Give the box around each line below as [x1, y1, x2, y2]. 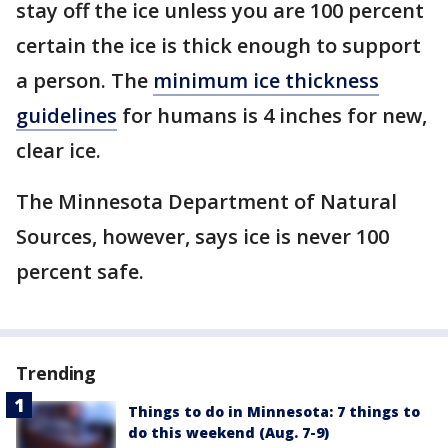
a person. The [16, 67, 153, 95]
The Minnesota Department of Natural [16, 188, 397, 216]
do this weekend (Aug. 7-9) [128, 423, 329, 443]
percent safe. [16, 258, 149, 286]
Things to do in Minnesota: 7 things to [128, 402, 420, 422]
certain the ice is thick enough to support [16, 32, 421, 60]
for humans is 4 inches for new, [117, 102, 427, 130]
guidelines [16, 102, 117, 130]
